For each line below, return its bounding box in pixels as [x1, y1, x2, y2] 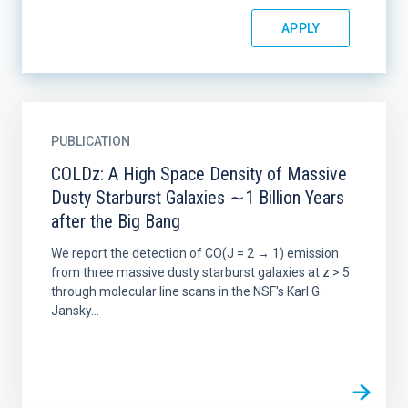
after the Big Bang [51, 210, 180, 232]
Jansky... [51, 303, 99, 318]
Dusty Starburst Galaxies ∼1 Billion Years [51, 187, 344, 209]
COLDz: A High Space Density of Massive [51, 163, 347, 185]
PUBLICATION [51, 134, 130, 148]
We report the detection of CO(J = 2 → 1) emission [51, 246, 339, 260]
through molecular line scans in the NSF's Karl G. [51, 284, 322, 299]
